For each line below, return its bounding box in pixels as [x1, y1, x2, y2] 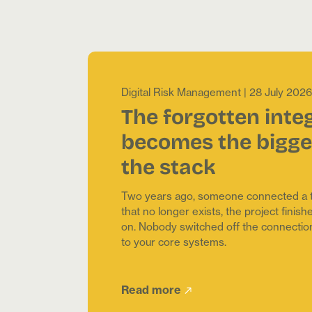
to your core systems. [121, 235, 226, 249]
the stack [121, 150, 216, 182]
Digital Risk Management [121, 86, 241, 100]
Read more [121, 283, 181, 297]
